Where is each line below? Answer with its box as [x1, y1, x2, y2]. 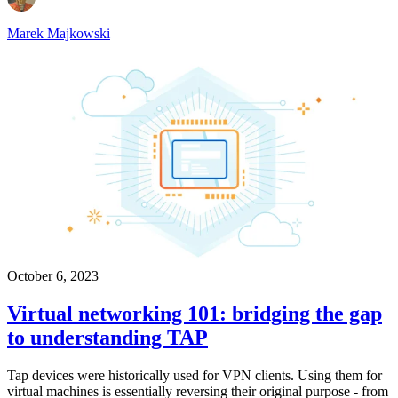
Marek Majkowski [7, 26, 110, 42]
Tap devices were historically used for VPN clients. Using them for [7, 367, 382, 383]
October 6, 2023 [7, 268, 99, 284]
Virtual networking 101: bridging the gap [7, 302, 382, 326]
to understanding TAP [7, 326, 208, 350]
